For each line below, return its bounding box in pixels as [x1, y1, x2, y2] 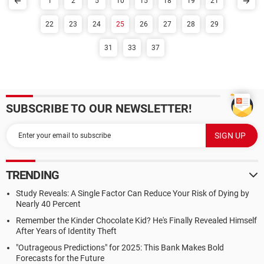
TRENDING [6, 168, 59, 182]
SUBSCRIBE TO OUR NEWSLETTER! [6, 101, 192, 115]
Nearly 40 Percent [16, 199, 81, 209]
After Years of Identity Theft [16, 226, 117, 236]
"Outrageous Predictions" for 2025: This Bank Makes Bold [16, 243, 224, 252]
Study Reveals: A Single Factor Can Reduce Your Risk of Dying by [16, 189, 249, 198]
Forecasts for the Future [16, 253, 104, 263]
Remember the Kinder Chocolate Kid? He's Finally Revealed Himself [16, 216, 257, 225]
